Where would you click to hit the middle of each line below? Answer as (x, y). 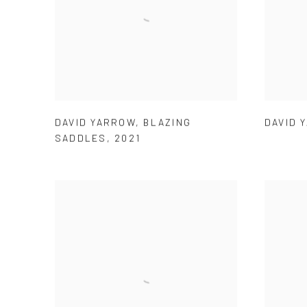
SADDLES (81, 138)
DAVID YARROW (95, 122)
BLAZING (167, 122)
